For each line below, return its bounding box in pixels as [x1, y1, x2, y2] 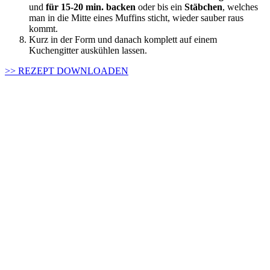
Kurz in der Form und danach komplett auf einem [29, 34, 217, 45]
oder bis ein [136, 1, 184, 12]
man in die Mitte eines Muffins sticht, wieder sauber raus [29, 12, 243, 23]
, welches [222, 1, 258, 12]
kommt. [29, 23, 58, 34]
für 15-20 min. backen [46, 1, 136, 12]
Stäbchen [184, 1, 222, 12]
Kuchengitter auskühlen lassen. [29, 45, 147, 55]
